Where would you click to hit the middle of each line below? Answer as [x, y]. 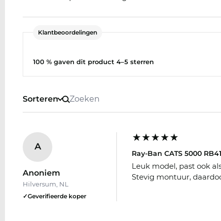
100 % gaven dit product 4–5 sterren [93, 61]
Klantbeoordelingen [68, 32]
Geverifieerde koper [57, 196]
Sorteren [40, 99]
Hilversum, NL [46, 184]
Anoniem [41, 173]
